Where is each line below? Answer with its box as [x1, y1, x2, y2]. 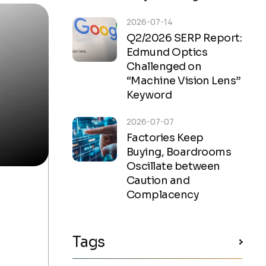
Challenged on [126, 59, 201, 73]
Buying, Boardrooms [126, 145, 232, 159]
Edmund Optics [126, 45, 207, 59]
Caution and [126, 173, 190, 187]
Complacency [126, 188, 199, 201]
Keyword [126, 88, 172, 102]
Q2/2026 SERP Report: [126, 31, 242, 45]
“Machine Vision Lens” [126, 74, 240, 87]
